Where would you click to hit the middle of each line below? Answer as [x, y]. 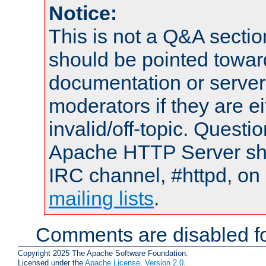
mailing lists [101, 198]
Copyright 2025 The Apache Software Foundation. [103, 253]
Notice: [83, 13]
